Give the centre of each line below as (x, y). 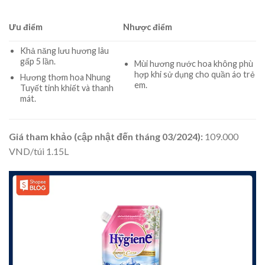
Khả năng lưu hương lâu (64, 51)
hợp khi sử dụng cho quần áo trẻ (194, 75)
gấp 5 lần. (38, 62)
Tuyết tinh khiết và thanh (67, 88)
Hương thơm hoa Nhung (65, 77)
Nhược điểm (148, 27)
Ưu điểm (26, 27)
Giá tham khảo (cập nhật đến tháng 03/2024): (107, 137)
